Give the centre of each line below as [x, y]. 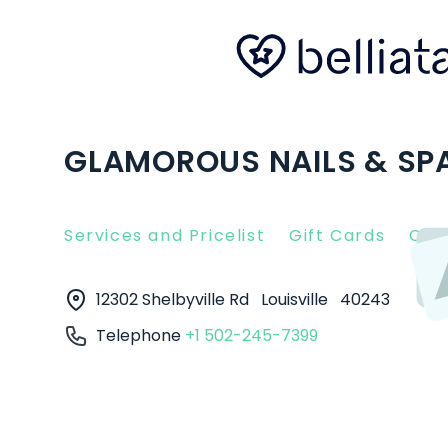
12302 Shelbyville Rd [174, 299]
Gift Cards [337, 235]
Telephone [140, 335]
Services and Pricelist [165, 235]
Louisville [296, 299]
